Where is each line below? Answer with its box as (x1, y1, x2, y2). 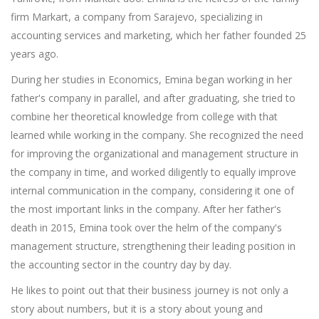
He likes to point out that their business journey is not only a (11, 283, 288, 297)
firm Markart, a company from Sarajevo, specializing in (11, 9, 263, 23)
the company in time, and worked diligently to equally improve (11, 164, 296, 179)
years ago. (11, 46, 58, 61)
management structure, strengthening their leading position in (11, 239, 296, 253)
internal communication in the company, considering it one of (11, 183, 294, 197)
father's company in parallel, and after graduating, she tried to (11, 90, 296, 105)
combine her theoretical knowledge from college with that (11, 109, 278, 123)
